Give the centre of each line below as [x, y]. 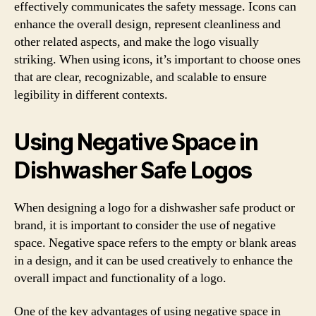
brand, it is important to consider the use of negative [145, 225]
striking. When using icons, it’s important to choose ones [157, 59]
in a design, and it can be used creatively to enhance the [153, 260]
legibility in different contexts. [91, 95]
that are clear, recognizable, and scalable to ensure [140, 77]
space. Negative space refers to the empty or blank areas [155, 243]
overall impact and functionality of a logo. [120, 278]
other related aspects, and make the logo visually [136, 42]
